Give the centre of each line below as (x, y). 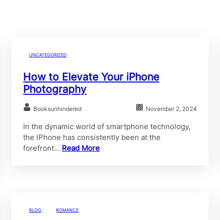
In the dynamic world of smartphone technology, (107, 126)
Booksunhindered (58, 109)
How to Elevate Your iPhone (91, 77)
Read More (81, 148)
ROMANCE (68, 210)
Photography (55, 89)
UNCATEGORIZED (48, 55)
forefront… (43, 148)
